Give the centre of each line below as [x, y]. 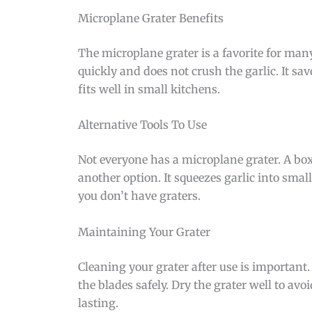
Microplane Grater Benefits [151, 18]
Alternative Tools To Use [142, 125]
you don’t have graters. [139, 196]
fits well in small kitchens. [149, 89]
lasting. [98, 303]
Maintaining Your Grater [144, 232]
